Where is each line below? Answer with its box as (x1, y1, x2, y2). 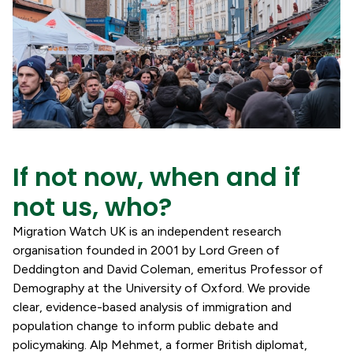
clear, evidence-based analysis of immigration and (13, 299, 292, 314)
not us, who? (13, 188, 172, 225)
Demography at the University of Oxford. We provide (13, 280, 310, 295)
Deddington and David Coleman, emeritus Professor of (13, 261, 323, 277)
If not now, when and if (13, 158, 300, 195)
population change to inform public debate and (13, 318, 278, 333)
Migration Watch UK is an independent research (13, 223, 281, 239)
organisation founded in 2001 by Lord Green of (13, 242, 280, 258)
